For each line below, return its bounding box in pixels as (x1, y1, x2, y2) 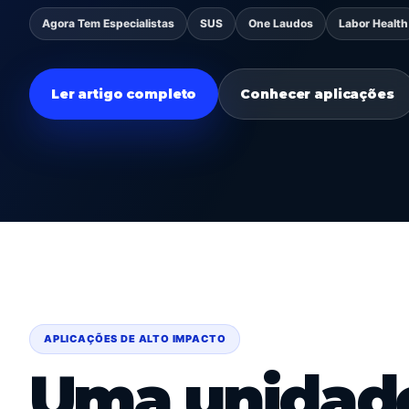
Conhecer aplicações (240, 86, 394, 102)
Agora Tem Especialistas (42, 16, 174, 30)
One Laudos (248, 16, 313, 30)
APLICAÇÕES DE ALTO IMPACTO (44, 332, 226, 345)
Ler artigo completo (51, 86, 197, 102)
